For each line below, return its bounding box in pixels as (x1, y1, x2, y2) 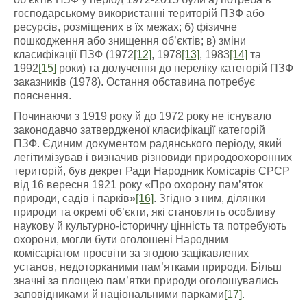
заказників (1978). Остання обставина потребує (14, 76, 255, 88)
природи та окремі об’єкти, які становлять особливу (14, 206, 275, 218)
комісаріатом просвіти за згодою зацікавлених (14, 247, 249, 259)
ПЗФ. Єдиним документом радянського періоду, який (14, 138, 282, 149)
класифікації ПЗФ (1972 (14, 49, 134, 60)
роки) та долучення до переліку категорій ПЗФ (56, 62, 293, 74)
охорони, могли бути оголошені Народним (14, 234, 228, 245)
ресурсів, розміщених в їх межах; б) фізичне (14, 21, 237, 33)
